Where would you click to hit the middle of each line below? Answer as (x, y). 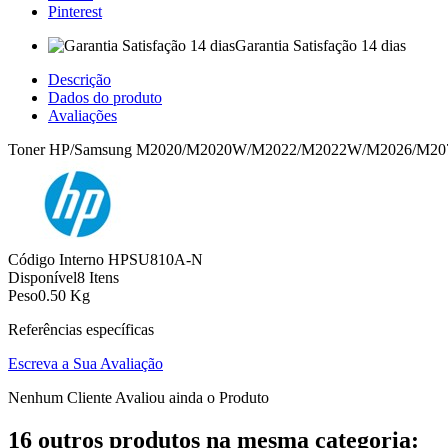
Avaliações (82, 116)
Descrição (79, 80)
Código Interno (58, 260)
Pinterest (75, 12)
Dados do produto (105, 98)
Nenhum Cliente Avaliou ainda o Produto (138, 398)
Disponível (42, 278)
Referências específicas (81, 330)
